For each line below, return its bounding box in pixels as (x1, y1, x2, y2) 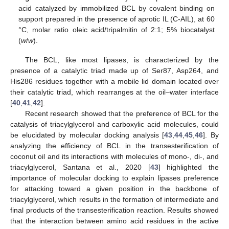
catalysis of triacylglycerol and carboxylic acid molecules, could (10, 120, 219, 128)
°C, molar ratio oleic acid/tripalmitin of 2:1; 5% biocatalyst (18, 25, 215, 34)
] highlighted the (158, 163, 219, 171)
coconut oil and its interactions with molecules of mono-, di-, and (10, 152, 219, 161)
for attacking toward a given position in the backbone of (10, 184, 219, 193)
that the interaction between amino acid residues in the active (10, 216, 219, 225)
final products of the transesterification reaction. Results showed (10, 205, 219, 214)
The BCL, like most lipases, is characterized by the (25, 55, 219, 64)
